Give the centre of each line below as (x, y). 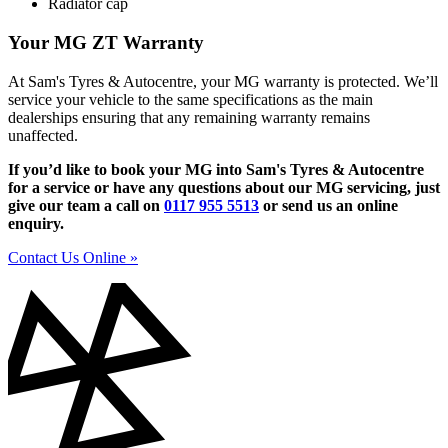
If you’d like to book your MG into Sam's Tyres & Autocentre (216, 169)
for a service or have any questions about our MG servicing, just (224, 187)
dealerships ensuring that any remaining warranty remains (189, 117)
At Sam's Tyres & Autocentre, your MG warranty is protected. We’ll (223, 81)
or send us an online (328, 205)
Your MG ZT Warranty (106, 43)
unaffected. (43, 135)
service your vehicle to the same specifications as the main (190, 99)
